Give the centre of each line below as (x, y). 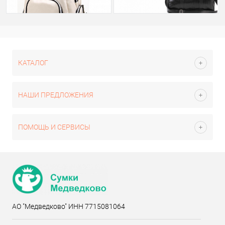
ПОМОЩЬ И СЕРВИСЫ (54, 127)
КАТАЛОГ (33, 63)
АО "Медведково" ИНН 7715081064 (69, 206)
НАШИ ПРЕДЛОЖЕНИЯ (56, 95)
